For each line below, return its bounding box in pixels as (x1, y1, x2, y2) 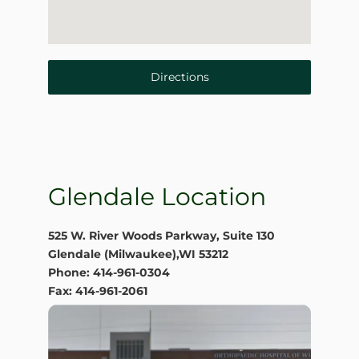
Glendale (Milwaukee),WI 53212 (48, 247, 228, 262)
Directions (150, 69, 209, 84)
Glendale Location (48, 181, 266, 212)
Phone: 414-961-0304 (48, 265, 170, 280)
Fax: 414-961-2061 (48, 284, 147, 299)
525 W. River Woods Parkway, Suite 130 (48, 228, 275, 244)
